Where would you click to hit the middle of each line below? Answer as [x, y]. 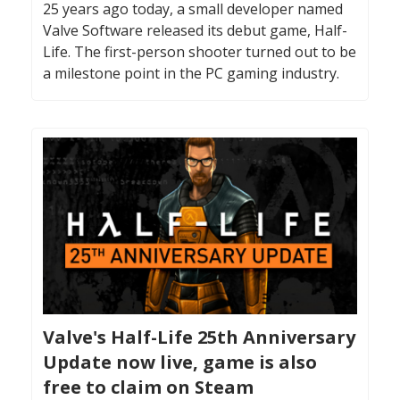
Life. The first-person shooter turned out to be [200, 51]
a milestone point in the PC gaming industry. [191, 73]
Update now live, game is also [180, 362]
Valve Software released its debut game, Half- [195, 30]
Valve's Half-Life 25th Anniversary [199, 337]
